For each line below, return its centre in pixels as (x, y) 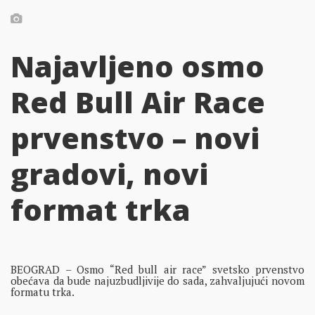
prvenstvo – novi (135, 138)
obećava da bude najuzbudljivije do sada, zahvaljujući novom (157, 280)
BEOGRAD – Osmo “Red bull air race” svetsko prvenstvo (157, 269)
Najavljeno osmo (137, 66)
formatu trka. (43, 291)
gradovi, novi (109, 174)
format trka (101, 210)
